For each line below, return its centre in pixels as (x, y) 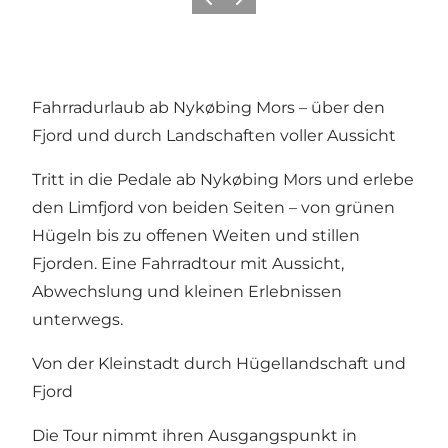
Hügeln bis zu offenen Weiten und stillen (196, 236)
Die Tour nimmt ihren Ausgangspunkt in (194, 436)
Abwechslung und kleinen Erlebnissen (187, 292)
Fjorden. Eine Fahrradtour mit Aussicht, (188, 264)
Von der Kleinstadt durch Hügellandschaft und (219, 364)
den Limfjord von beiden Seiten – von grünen (213, 208)
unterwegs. (77, 320)
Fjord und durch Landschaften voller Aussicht (214, 136)
